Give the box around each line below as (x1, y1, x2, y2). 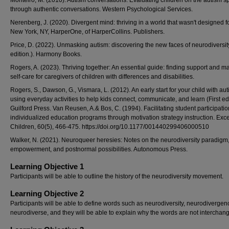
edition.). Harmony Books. (10, 51, 82, 58)
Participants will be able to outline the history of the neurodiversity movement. (10, 173, 223, 180)
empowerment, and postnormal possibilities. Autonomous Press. (10, 146, 188, 153)
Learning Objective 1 (10, 162, 84, 171)
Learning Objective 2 (10, 189, 84, 198)
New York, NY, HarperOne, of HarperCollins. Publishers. (10, 28, 165, 35)
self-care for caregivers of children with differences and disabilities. (10, 73, 194, 80)
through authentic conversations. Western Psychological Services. (10, 6, 193, 13)
